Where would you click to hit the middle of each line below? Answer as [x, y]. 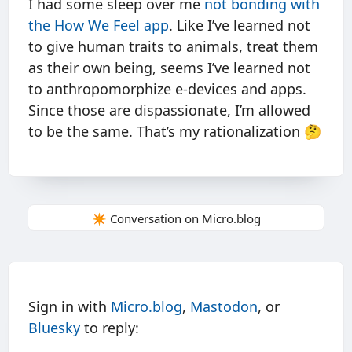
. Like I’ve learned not [240, 26]
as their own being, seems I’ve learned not [169, 68]
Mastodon [224, 307]
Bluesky [54, 328]
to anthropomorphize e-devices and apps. [167, 89]
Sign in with [70, 307]
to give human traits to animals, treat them [173, 47]
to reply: [110, 328]
